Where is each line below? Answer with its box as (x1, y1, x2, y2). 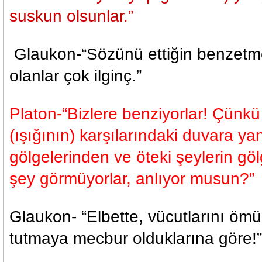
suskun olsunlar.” (9, 7, 133, 25)
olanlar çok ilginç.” (9, 67, 146, 85)
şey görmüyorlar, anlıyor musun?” (9, 170, 254, 188)
